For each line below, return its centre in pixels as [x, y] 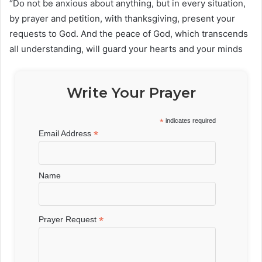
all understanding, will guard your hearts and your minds [126, 49]
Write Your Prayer [131, 93]
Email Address [66, 134]
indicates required [190, 121]
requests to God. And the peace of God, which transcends [129, 34]
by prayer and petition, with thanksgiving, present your [122, 19]
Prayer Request [69, 220]
